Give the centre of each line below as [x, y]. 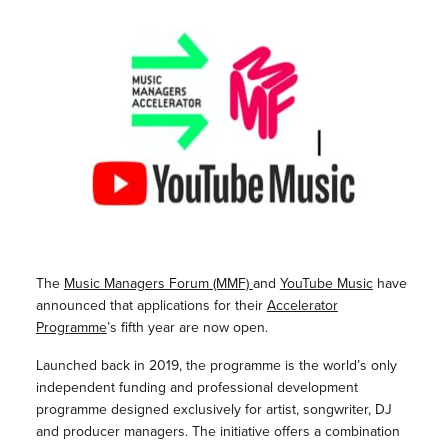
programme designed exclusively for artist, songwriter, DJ [213, 409]
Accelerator [302, 305]
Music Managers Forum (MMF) [158, 283]
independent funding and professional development [196, 387]
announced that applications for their [151, 305]
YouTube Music [326, 283]
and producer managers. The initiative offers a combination [217, 431]
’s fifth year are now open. [187, 327]
